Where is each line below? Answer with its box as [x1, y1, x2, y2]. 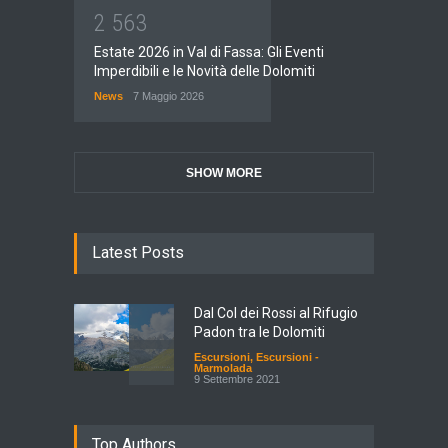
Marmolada [194, 361, 252, 374]
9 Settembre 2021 [194, 372, 280, 385]
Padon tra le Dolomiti [194, 323, 325, 340]
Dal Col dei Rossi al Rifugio [194, 304, 358, 321]
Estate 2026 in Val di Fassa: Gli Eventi [94, 43, 324, 60]
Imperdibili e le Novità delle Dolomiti [94, 62, 315, 79]
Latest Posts [92, 242, 184, 262]
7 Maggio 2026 [133, 89, 204, 102]
